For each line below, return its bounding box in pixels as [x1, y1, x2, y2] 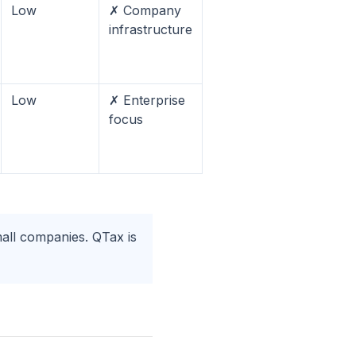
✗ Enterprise [109, 92, 185, 108]
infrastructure [109, 21, 192, 37]
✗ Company [109, 2, 181, 18]
